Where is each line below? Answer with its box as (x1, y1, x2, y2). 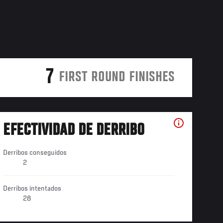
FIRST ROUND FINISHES (58, 70, 175, 86)
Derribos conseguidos (2, 149, 67, 157)
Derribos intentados (2, 185, 61, 193)
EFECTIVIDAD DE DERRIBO (2, 122, 144, 140)
